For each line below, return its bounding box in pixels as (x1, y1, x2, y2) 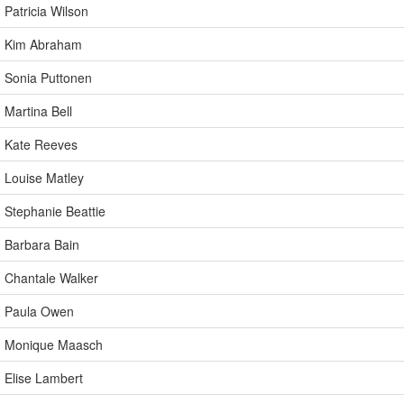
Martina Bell (5, 102, 72, 120)
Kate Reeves (5, 135, 78, 153)
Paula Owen (5, 302, 74, 320)
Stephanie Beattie (5, 202, 106, 220)
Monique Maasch (5, 335, 103, 353)
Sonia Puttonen (5, 69, 92, 87)
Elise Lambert (5, 369, 83, 387)
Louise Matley (5, 169, 84, 187)
